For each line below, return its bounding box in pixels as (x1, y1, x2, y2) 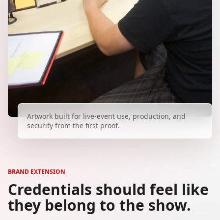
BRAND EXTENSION (8, 167, 65, 176)
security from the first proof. (27, 120, 120, 130)
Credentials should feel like (8, 179, 209, 199)
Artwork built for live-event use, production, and (27, 111, 186, 121)
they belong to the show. (8, 194, 191, 215)
